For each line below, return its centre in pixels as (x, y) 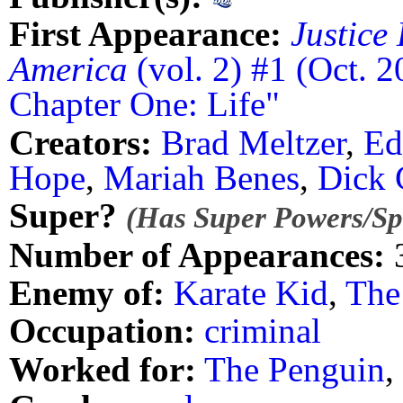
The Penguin (295, 369)
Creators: (81, 142)
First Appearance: (145, 34)
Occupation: (102, 331)
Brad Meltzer (253, 142)
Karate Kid (251, 293)
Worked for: (103, 369)
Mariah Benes (201, 177)
